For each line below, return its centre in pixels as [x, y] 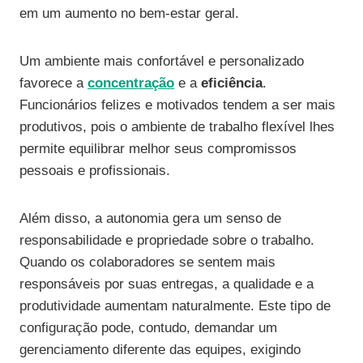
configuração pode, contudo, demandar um [148, 328]
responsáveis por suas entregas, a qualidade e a [167, 284]
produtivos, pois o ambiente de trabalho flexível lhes [177, 127]
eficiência [232, 83]
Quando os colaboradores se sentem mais [147, 263]
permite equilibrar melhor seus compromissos [158, 149]
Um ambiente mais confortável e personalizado [162, 62]
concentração [131, 83]
